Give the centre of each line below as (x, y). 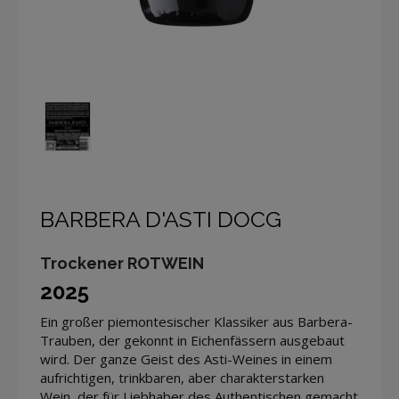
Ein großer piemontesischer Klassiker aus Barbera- (196, 321)
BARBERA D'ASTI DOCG (161, 219)
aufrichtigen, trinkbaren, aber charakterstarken (182, 377)
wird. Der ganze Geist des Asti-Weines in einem (186, 358)
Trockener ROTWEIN (122, 263)
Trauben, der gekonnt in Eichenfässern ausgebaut (192, 340)
